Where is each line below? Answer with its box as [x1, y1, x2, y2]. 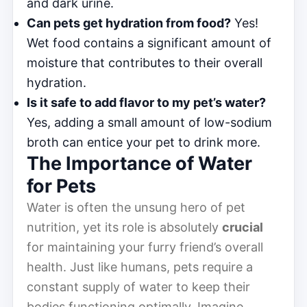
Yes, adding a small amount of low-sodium [27, 114, 272, 130]
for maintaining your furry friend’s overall [27, 239, 263, 254]
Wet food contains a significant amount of [27, 35, 271, 50]
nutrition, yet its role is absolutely [27, 219, 222, 234]
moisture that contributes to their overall [27, 55, 262, 70]
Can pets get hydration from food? [27, 15, 231, 30]
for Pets [27, 174, 96, 197]
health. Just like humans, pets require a [27, 259, 253, 274]
